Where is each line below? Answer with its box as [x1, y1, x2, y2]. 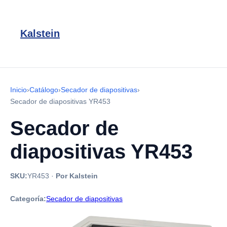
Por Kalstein [56, 172, 98, 180]
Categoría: [10, 195, 46, 203]
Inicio [10, 86, 27, 94]
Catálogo [29, 86, 58, 94]
